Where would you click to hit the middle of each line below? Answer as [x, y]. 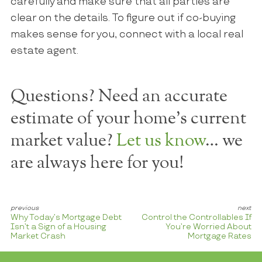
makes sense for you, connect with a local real [127, 35]
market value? [63, 141]
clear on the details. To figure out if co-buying [123, 18]
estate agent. [44, 51]
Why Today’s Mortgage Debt [66, 218]
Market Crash [38, 237]
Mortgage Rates [220, 237]
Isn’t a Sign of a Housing [58, 227]
